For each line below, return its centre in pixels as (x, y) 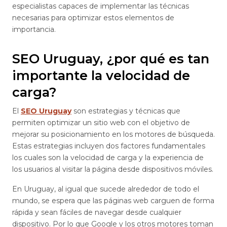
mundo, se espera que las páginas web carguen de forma (113, 200)
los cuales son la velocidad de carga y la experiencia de (108, 157)
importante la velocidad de (101, 75)
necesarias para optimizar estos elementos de (93, 18)
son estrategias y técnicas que (126, 111)
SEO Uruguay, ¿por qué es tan (111, 58)
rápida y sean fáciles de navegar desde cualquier (97, 212)
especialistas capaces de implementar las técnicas (101, 6)
